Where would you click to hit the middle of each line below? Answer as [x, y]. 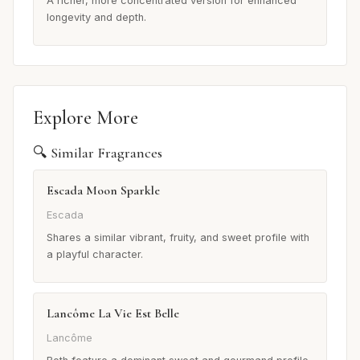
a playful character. [95, 254]
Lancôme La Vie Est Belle [113, 313]
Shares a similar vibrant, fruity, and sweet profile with [178, 237]
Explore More [86, 117]
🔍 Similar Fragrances [98, 152]
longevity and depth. [96, 17]
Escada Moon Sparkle [103, 190]
